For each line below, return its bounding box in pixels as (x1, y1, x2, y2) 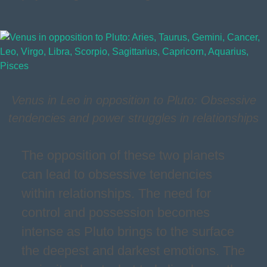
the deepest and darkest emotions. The (21, 243, 245, 258)
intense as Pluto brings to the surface (21, 224, 234, 239)
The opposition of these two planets (21, 148, 225, 163)
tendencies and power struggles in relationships (8, 111, 259, 125)
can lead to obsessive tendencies (21, 167, 212, 182)
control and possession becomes (21, 205, 210, 220)
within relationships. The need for (21, 186, 211, 201)
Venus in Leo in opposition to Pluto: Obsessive (11, 94, 256, 107)
